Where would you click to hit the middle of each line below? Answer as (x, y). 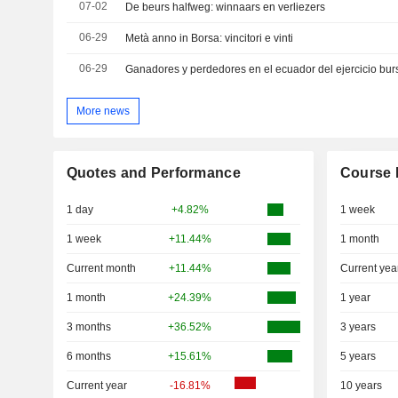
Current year (96, 386)
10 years (361, 386)
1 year (355, 298)
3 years (358, 327)
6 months (88, 357)
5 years (358, 357)
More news (103, 111)
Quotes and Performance (153, 173)
